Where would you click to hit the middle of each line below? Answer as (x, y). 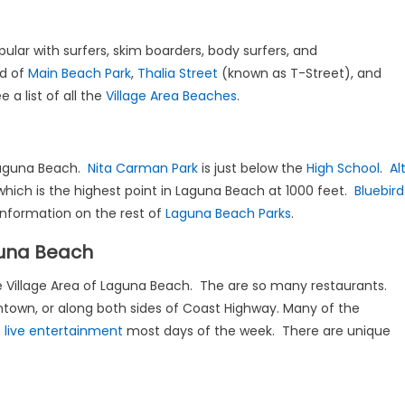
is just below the (252, 168)
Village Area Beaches (171, 96)
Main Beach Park (80, 73)
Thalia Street (178, 73)
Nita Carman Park (143, 168)
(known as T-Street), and (300, 73)
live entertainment (64, 331)
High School (343, 168)
